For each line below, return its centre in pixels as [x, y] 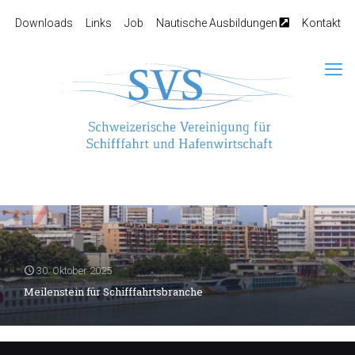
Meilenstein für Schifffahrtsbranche [113, 292]
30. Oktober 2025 [74, 271]
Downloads [44, 23]
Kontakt [321, 23]
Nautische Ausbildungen [218, 23]
